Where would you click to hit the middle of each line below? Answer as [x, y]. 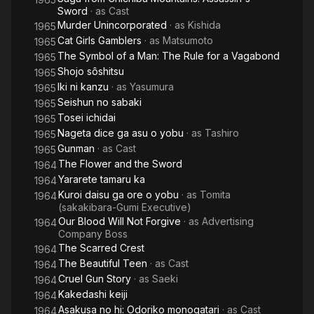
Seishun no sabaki [100, 102]
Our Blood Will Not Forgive [120, 221]
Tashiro [222, 133]
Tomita [215, 194]
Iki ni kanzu [83, 87]
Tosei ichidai [87, 117]
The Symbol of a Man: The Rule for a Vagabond [169, 56]
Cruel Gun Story [95, 279]
